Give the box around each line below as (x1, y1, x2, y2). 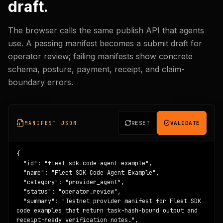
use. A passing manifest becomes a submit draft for (8, 38, 202, 48)
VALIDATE (170, 119, 200, 126)
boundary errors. (8, 77, 73, 87)
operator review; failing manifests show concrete (8, 51, 193, 61)
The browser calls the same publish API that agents (8, 25, 204, 35)
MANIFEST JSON (24, 119, 78, 126)
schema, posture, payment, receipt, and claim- (8, 64, 185, 74)
